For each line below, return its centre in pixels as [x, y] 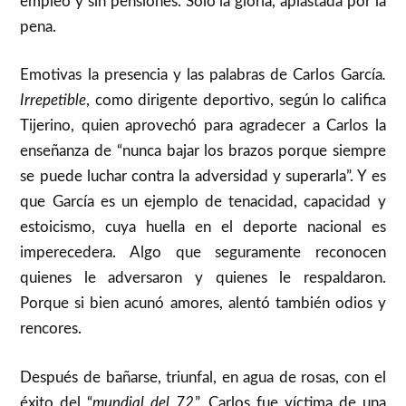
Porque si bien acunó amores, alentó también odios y [203, 304]
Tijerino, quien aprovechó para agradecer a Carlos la [203, 126]
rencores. [51, 329]
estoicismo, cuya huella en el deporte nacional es [203, 227]
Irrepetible [53, 101]
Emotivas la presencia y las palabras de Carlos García [201, 75]
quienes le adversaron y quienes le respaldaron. [203, 278]
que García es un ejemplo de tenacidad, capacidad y [203, 202]
